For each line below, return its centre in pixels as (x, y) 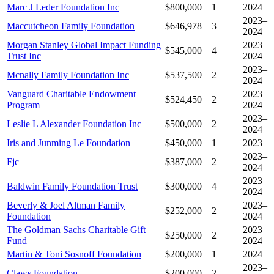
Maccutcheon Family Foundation (71, 26)
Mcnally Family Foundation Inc (68, 75)
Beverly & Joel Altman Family (66, 206)
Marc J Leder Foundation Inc (63, 7)
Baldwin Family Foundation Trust (72, 187)
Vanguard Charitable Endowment (71, 94)
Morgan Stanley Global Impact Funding (84, 45)
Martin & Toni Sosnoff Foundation (74, 254)
